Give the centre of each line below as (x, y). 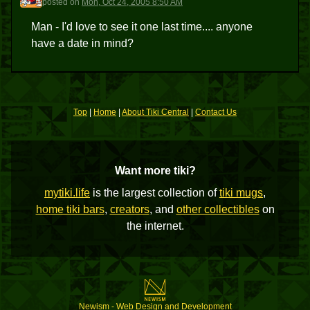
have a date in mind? (82, 43)
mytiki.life (67, 193)
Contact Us (216, 112)
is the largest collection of (155, 193)
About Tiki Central (155, 112)
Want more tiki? (155, 171)
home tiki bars (70, 209)
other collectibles (218, 209)
